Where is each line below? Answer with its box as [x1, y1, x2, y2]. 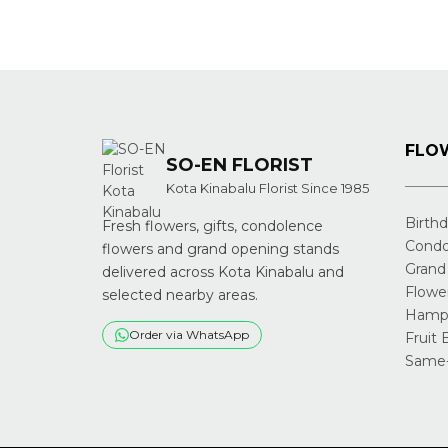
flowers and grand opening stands [102, 239, 339, 258]
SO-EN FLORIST [166, 153, 313, 176]
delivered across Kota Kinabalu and [102, 262, 344, 281]
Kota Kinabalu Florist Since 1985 [166, 179, 369, 196]
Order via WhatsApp [129, 326, 249, 342]
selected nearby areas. [102, 285, 258, 304]
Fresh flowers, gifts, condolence [102, 216, 323, 235]
